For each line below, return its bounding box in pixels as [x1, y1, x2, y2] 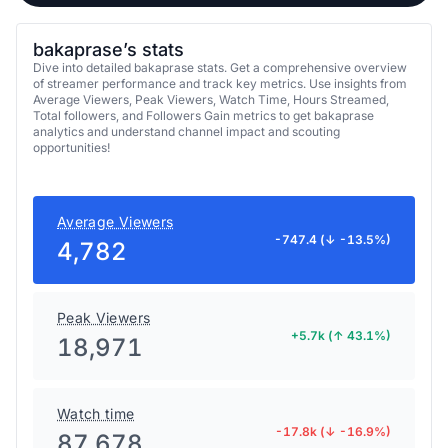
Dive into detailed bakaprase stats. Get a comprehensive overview [33, 60, 407, 75]
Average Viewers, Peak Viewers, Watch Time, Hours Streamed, [33, 92, 389, 107]
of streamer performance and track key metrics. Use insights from [33, 76, 407, 91]
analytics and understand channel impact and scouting [33, 124, 340, 139]
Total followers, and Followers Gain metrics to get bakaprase [33, 108, 374, 123]
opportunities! [33, 140, 110, 155]
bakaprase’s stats [33, 39, 184, 60]
